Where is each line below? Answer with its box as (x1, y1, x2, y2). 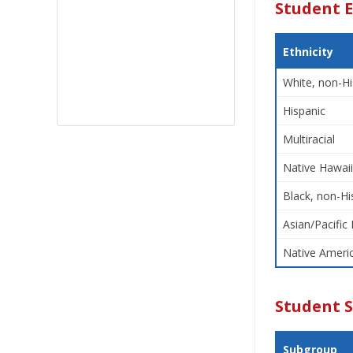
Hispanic (283, 103, 325, 118)
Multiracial (283, 132, 335, 147)
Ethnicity (283, 44, 333, 59)
